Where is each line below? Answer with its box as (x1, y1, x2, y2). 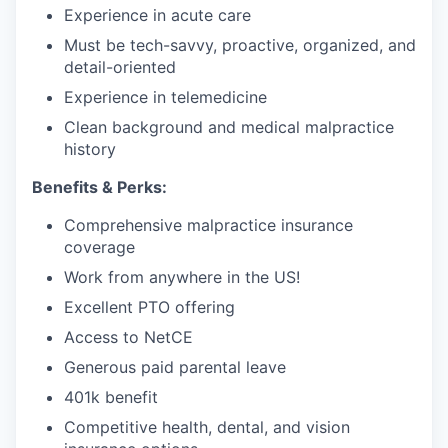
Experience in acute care (64, 5, 251, 25)
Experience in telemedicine (64, 87, 267, 107)
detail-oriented (64, 57, 176, 77)
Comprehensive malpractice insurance (64, 215, 353, 235)
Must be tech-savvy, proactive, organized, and (64, 35, 416, 55)
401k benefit (64, 387, 158, 407)
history (64, 139, 116, 159)
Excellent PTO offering (64, 297, 235, 317)
